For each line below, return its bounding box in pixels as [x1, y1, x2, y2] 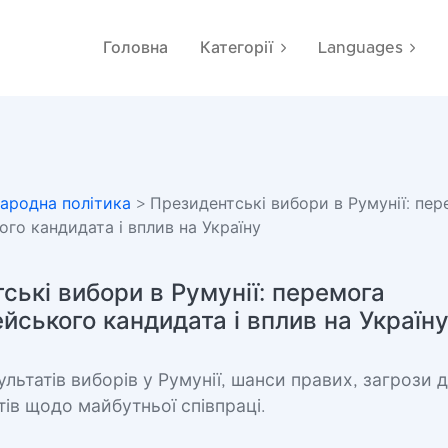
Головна [103, 40, 169, 56]
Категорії [200, 40, 274, 56]
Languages [317, 40, 403, 56]
